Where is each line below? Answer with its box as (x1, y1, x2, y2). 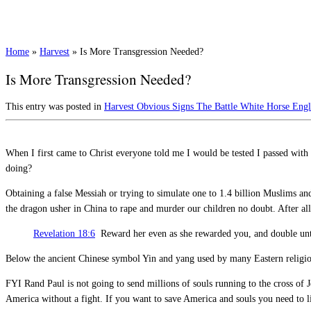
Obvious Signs (137, 101, 196, 112)
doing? (6, 162, 32, 174)
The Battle (196, 101, 240, 112)
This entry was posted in (6, 101, 104, 112)
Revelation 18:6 (33, 228, 95, 239)
